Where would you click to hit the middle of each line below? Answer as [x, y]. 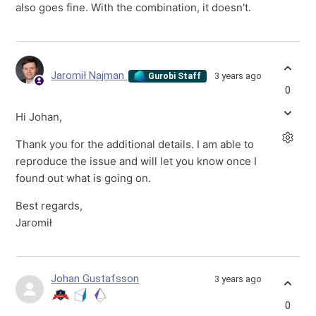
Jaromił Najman [89, 76]
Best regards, [51, 206]
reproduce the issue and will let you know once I [136, 162]
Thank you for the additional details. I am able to [135, 145]
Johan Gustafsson [95, 279]
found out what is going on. [84, 178]
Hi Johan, [39, 117]
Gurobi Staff [174, 77]
